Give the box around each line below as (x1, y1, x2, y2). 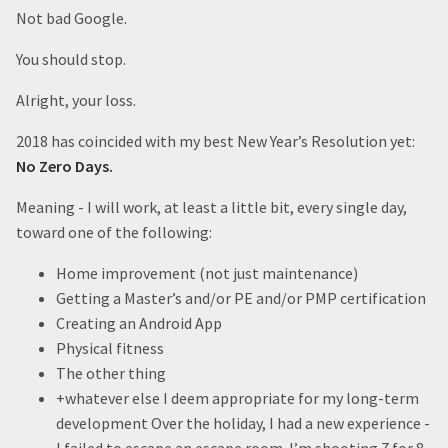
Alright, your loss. (16, 90, 136, 110)
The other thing (56, 363, 166, 383)
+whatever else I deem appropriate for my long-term (56, 388, 419, 408)
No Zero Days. (16, 156, 113, 176)
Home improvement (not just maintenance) (56, 263, 358, 283)
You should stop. (16, 49, 126, 69)
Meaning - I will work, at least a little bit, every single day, (16, 197, 407, 217)
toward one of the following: (16, 222, 212, 242)
